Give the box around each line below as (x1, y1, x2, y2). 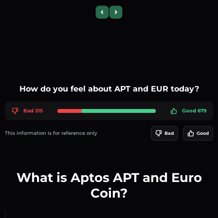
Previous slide (101, 11, 142, 19)
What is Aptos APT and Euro (16, 169, 202, 185)
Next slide (115, 11, 144, 19)
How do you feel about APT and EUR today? (19, 84, 199, 93)
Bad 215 (23, 108, 43, 114)
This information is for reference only (5, 130, 97, 137)
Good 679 (182, 108, 206, 114)
